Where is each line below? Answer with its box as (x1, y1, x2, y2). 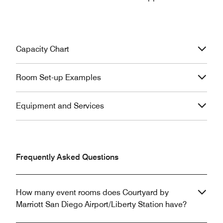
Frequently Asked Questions (16, 152, 118, 162)
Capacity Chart (16, 44, 69, 54)
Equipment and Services (16, 101, 104, 111)
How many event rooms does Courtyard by (16, 187, 169, 197)
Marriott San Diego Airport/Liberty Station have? (16, 199, 187, 209)
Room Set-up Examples (16, 72, 101, 82)
